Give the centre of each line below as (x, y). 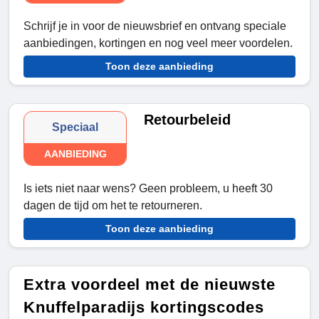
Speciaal (75, 127)
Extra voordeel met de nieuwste (150, 285)
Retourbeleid (188, 120)
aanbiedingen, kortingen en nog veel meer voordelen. (158, 43)
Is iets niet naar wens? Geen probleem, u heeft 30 (148, 189)
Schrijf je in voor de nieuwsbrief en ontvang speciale (155, 26)
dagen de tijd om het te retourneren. (113, 206)
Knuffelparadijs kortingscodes (144, 308)
